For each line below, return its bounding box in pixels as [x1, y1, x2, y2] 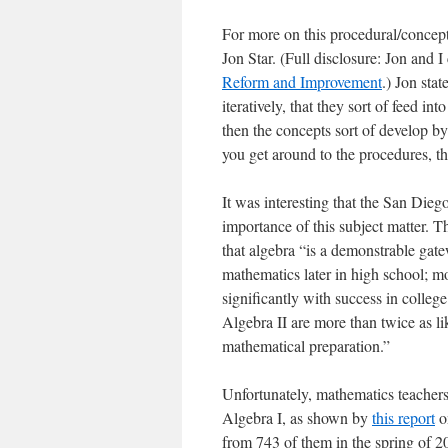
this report [372, 407, 435, 428]
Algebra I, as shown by [222, 407, 372, 428]
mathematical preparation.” [222, 335, 390, 356]
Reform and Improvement [222, 71, 382, 92]
